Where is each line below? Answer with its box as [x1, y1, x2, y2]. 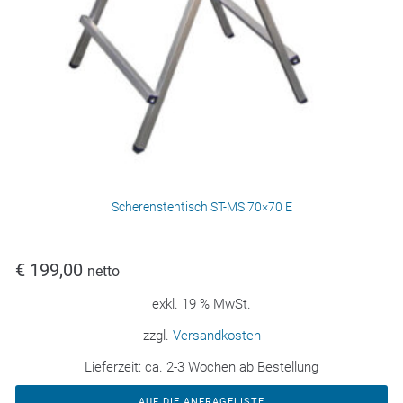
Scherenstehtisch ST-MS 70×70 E [111, 200, 292, 215]
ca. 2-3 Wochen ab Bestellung [145, 359, 318, 376]
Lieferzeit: [85, 359, 145, 376]
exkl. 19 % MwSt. [152, 296, 251, 313]
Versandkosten [172, 327, 261, 345]
